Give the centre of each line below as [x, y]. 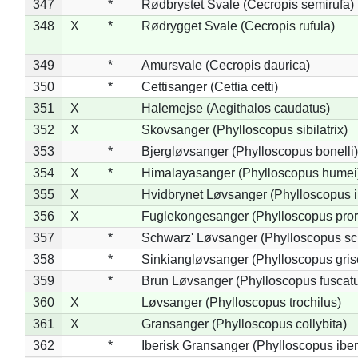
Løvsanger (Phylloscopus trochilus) [241, 302]
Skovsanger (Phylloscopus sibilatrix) [244, 129]
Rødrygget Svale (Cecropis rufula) [238, 26]
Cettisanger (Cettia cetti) [209, 86]
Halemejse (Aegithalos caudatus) [235, 108]
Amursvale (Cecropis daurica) [225, 65]
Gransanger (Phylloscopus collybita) [244, 324]
